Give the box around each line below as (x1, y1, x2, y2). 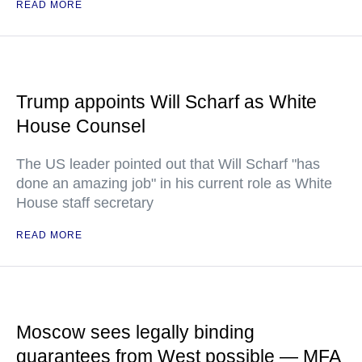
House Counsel (16, 116, 145, 137)
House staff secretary (16, 195, 154, 211)
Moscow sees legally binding (16, 322, 255, 343)
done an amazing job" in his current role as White (16, 175, 332, 192)
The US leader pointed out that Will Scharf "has (16, 156, 320, 172)
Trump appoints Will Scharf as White (16, 91, 317, 112)
